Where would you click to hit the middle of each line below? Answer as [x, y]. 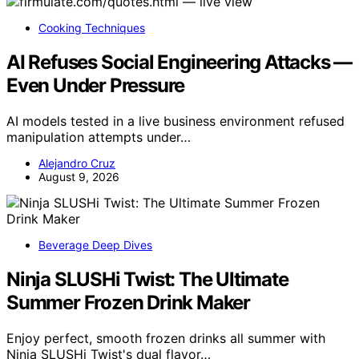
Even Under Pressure [96, 86]
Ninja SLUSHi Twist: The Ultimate [147, 279]
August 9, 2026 [79, 177]
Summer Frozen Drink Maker [128, 302]
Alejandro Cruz [77, 163]
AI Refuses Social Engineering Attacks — [179, 63]
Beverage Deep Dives [95, 245]
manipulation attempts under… [99, 137]
